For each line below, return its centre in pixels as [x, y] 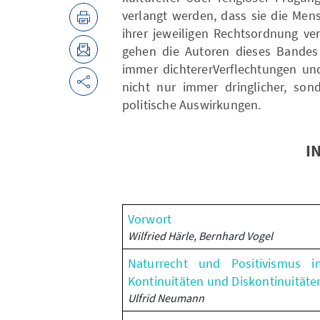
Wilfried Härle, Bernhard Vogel [200, 236]
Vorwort [150, 219]
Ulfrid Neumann [166, 298]
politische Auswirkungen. [191, 105]
